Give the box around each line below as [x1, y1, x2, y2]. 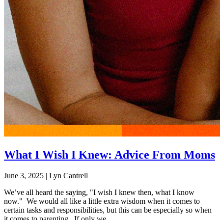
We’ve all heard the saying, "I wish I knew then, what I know [4, 188, 194, 197]
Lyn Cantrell [49, 171, 88, 180]
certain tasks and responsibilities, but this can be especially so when [4, 206, 212, 215]
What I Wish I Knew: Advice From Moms [4, 148, 215, 162]
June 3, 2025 [4, 171, 44, 180]
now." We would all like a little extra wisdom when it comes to [4, 197, 200, 206]
